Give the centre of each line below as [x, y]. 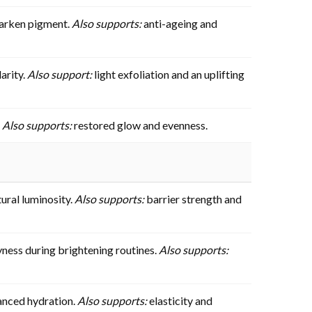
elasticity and [180, 300]
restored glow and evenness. [140, 125]
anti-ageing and [179, 23]
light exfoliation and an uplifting [168, 74]
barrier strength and [193, 198]
